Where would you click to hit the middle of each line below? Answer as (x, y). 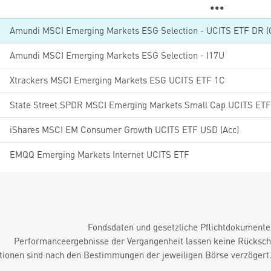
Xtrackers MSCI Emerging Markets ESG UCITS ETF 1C (117, 80)
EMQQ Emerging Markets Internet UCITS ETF (100, 154)
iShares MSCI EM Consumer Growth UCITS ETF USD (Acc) (124, 129)
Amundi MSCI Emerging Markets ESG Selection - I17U (117, 55)
